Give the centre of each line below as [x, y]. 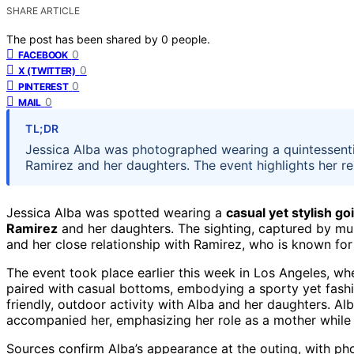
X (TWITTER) [47, 70]
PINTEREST [43, 86]
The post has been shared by [84, 39]
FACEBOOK [43, 55]
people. [191, 39]
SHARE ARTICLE [43, 10]
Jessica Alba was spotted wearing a [116, 212]
